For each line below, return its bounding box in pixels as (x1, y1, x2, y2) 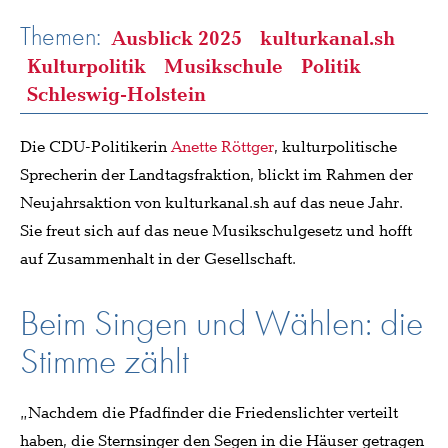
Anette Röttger (171, 136, 274, 158)
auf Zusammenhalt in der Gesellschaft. (20, 248, 296, 270)
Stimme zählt (20, 337, 189, 384)
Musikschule (164, 53, 283, 80)
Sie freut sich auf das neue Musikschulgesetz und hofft (20, 220, 412, 242)
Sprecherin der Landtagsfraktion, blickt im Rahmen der (20, 164, 413, 186)
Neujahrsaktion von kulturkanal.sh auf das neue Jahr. (20, 192, 403, 214)
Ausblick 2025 (112, 25, 242, 52)
